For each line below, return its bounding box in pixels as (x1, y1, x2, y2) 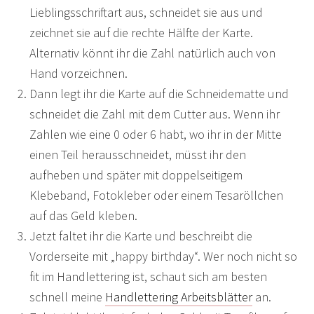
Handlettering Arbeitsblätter (105, 289, 253, 305)
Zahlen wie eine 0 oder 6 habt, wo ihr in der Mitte (29, 126, 282, 142)
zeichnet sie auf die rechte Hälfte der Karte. (29, 25, 254, 41)
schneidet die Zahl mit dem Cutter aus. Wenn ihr (29, 106, 280, 122)
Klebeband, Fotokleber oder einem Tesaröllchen (29, 187, 284, 203)
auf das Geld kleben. (29, 207, 138, 224)
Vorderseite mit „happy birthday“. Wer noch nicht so (29, 248, 298, 264)
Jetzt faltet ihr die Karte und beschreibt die (29, 228, 253, 244)
